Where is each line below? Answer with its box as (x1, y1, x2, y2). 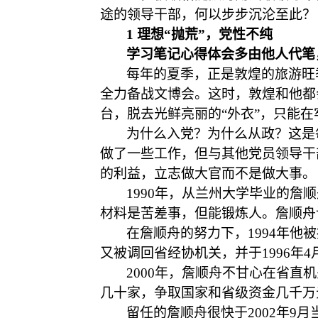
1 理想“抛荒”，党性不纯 (126, 27, 273, 42)
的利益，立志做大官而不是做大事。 (100, 166, 316, 181)
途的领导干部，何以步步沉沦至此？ (100, 7, 316, 22)
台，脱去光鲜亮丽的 (100, 106, 221, 121)
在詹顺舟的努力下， (126, 226, 248, 241)
